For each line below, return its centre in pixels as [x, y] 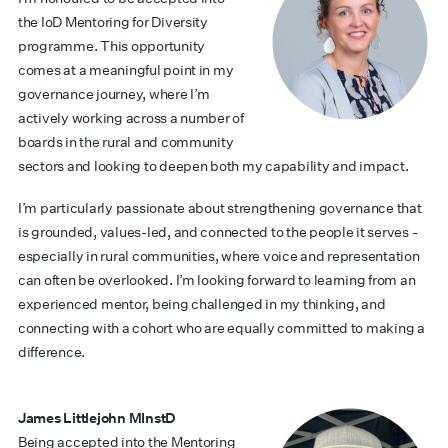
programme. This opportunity [111, 46]
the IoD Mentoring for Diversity [113, 22]
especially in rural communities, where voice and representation [219, 256]
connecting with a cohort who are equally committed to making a [221, 328]
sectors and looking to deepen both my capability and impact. [213, 166]
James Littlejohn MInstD [97, 418]
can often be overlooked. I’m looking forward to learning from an [217, 280]
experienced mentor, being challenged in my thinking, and [202, 304]
